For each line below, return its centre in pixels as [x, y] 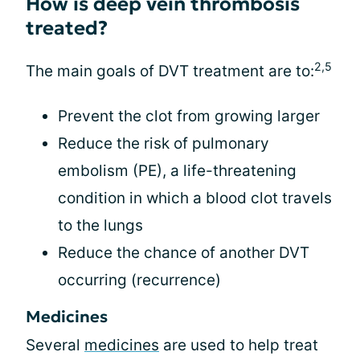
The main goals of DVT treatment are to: [170, 71]
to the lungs [100, 225]
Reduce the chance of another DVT [184, 253]
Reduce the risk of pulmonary [164, 143]
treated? [67, 28]
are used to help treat [239, 345]
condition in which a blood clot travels [195, 198]
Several [55, 345]
